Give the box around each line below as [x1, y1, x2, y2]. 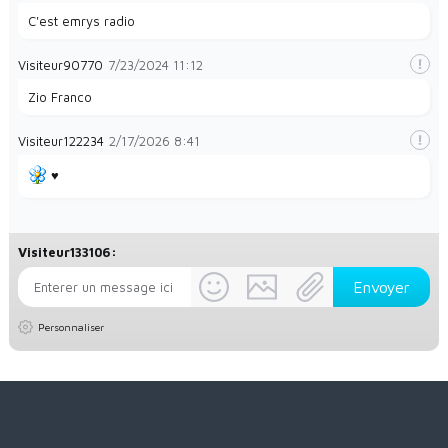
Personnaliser [37, 320, 104, 333]
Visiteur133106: [17, 243, 117, 260]
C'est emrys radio [27, 13, 135, 30]
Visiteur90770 [17, 57, 103, 74]
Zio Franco [27, 89, 92, 106]
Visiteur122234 [17, 133, 104, 150]
